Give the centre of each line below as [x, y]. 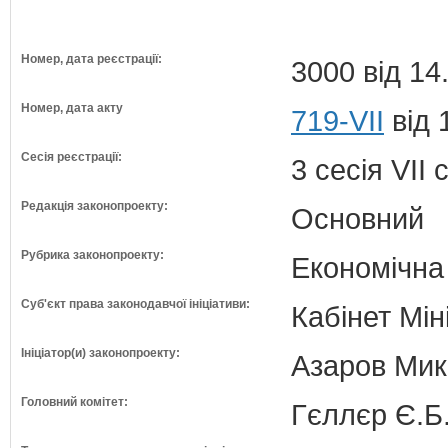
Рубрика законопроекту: [92, 255]
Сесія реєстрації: [71, 157]
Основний [357, 218]
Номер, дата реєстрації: [91, 59]
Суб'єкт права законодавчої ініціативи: [135, 304]
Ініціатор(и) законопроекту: [100, 353]
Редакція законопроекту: [94, 206]
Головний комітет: [74, 402]
